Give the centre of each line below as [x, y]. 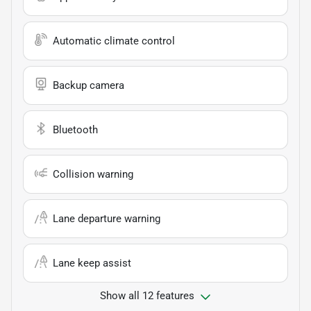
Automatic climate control [114, 41]
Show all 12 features [147, 296]
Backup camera [89, 86]
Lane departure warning [107, 219]
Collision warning [93, 175]
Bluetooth [75, 130]
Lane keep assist [92, 263]
